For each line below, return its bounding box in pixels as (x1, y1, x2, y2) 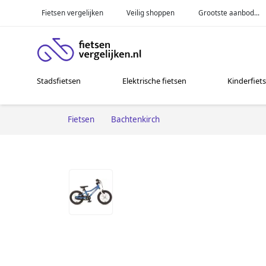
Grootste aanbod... (198, 8, 260, 17)
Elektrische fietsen (122, 75, 186, 87)
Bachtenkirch (111, 113, 160, 125)
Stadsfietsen (37, 75, 81, 87)
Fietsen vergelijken (41, 8, 103, 17)
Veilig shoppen (126, 8, 175, 17)
